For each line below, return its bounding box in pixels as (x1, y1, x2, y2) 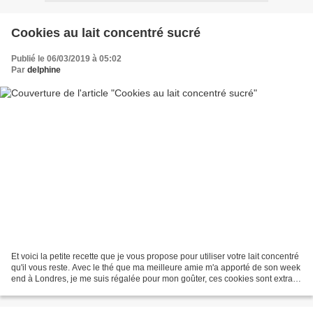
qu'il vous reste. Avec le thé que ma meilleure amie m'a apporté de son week (11, 263, 300, 273)
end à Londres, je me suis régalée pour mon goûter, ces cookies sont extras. (11, 274, 299, 284)
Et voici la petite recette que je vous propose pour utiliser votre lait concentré (11, 252, 299, 262)
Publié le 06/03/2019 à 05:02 (11, 53, 122, 64)
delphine (27, 64, 61, 75)
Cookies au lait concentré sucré (11, 25, 201, 40)
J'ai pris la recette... (11, 285, 83, 296)
